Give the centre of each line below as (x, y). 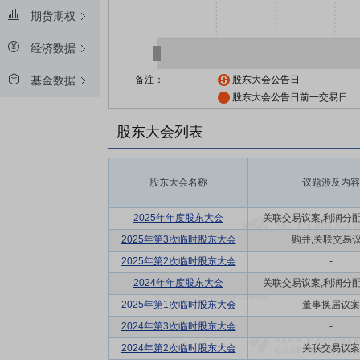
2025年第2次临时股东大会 (178, 261)
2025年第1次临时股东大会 (178, 305)
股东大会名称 (178, 182)
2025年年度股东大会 (178, 218)
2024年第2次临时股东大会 (178, 348)
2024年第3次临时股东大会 (178, 326)
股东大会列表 (160, 132)
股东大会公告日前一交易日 (288, 97)
